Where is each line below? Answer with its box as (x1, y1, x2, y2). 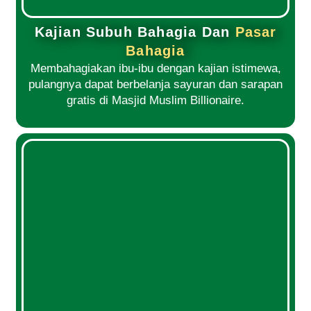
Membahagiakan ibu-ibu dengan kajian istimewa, (30, 61, 281, 75)
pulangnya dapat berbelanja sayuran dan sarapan (28, 77, 283, 91)
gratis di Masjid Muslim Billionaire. (67, 93, 244, 107)
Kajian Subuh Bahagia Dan (34, 24, 235, 40)
